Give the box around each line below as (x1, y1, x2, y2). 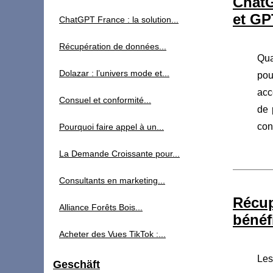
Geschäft (53, 258, 100, 271)
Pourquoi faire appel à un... (59, 122, 164, 132)
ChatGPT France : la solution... (59, 15, 179, 24)
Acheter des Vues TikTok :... (59, 229, 166, 239)
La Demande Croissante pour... (59, 149, 180, 158)
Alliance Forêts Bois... (59, 202, 143, 212)
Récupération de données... (59, 41, 166, 51)
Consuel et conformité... (59, 95, 151, 105)
